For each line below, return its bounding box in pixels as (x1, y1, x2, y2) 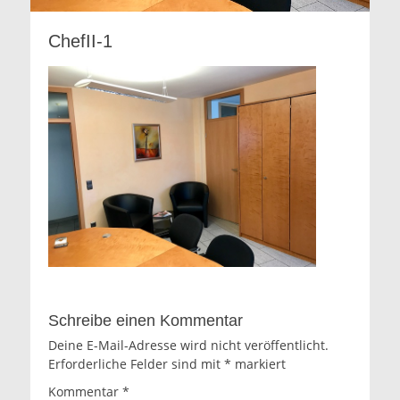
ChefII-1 (48, 31, 112, 52)
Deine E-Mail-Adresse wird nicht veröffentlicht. (48, 337, 329, 354)
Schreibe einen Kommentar (48, 312, 243, 330)
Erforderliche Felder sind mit (48, 355, 224, 373)
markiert (231, 355, 286, 373)
